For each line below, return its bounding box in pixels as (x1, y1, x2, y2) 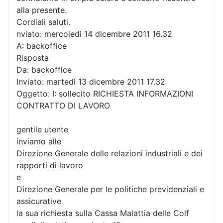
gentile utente (16, 124, 68, 134)
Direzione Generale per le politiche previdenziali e (16, 184, 204, 194)
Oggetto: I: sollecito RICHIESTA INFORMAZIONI (16, 88, 193, 99)
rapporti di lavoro (16, 160, 83, 170)
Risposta (16, 52, 49, 63)
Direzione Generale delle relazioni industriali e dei (16, 148, 203, 158)
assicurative (16, 196, 61, 206)
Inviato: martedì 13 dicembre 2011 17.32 (16, 76, 165, 87)
